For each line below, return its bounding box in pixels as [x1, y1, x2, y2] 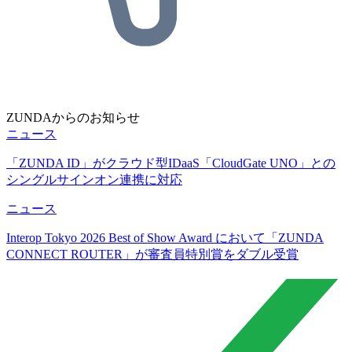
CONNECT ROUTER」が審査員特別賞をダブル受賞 [6, 247, 299, 261]
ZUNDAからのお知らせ [6, 110, 140, 124]
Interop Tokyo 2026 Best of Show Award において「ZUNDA [6, 230, 324, 244]
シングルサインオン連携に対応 [6, 172, 182, 186]
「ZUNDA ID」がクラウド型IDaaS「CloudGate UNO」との [6, 156, 335, 170]
